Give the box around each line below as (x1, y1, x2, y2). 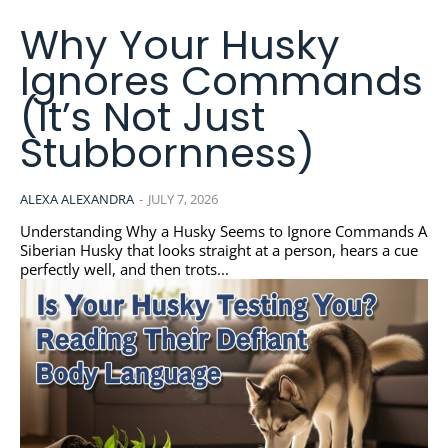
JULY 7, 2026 (148, 190, 218, 209)
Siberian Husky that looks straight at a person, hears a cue (20, 240, 418, 261)
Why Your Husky (20, 17, 340, 74)
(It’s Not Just (20, 89, 265, 146)
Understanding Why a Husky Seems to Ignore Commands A (20, 221, 418, 242)
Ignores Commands (20, 53, 423, 110)
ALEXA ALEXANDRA (20, 190, 134, 209)
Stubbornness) (20, 125, 315, 182)
